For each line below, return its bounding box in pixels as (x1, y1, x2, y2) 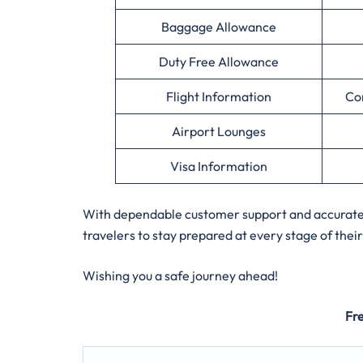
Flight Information (166, 88, 271, 105)
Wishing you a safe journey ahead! (83, 267, 278, 284)
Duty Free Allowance (159, 53, 279, 70)
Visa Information (170, 157, 267, 174)
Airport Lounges (172, 122, 266, 139)
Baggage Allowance (161, 18, 276, 35)
